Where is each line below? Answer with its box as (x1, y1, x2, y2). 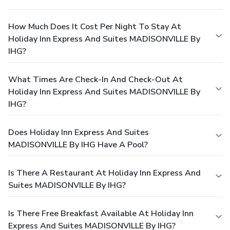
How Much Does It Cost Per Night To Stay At (8, 21, 181, 32)
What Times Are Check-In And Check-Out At (8, 73, 183, 85)
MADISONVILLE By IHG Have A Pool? (8, 139, 148, 150)
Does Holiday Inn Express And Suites (8, 126, 149, 138)
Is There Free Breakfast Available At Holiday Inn (8, 207, 194, 219)
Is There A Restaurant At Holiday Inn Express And (8, 167, 201, 179)
